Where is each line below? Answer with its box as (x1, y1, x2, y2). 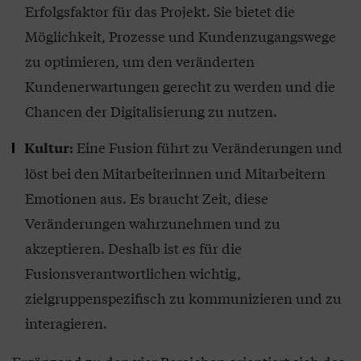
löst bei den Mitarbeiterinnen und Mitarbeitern (25, 163, 326, 184)
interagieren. (25, 313, 107, 334)
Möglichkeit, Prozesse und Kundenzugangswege (25, 26, 336, 47)
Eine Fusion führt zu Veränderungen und (73, 137, 342, 158)
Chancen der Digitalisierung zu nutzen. (25, 101, 277, 122)
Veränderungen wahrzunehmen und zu (25, 213, 280, 234)
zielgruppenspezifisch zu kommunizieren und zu (25, 288, 342, 309)
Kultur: (24, 138, 73, 158)
